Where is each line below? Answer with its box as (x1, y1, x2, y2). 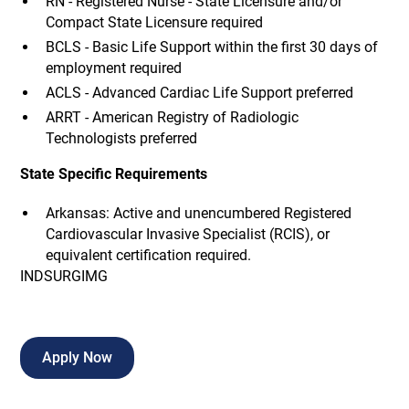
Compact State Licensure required (45, 14, 263, 32)
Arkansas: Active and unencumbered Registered (45, 204, 351, 222)
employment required (45, 59, 182, 78)
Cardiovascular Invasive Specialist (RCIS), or (45, 225, 330, 243)
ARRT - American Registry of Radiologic (45, 109, 299, 127)
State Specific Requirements (20, 164, 208, 183)
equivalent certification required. (45, 246, 251, 264)
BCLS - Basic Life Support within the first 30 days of (45, 38, 378, 57)
